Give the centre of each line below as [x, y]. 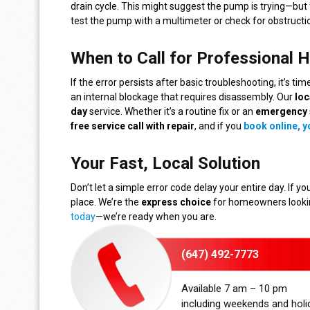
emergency [281, 112]
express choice [176, 202]
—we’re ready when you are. [156, 217]
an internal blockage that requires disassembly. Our [183, 97]
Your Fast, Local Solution [165, 164]
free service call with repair [133, 126]
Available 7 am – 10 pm [234, 289]
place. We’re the [106, 202]
